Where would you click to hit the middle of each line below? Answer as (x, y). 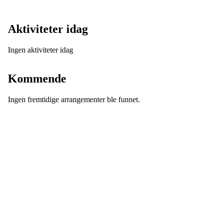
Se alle (202, 50)
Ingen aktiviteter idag (41, 50)
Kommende (37, 79)
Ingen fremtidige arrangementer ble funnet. (74, 100)
